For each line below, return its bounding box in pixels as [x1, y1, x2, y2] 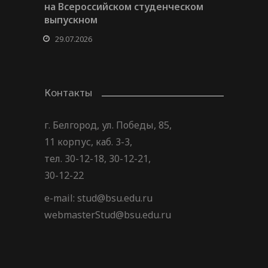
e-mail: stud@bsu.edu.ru [44, 191, 153, 205]
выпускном [44, 13, 98, 26]
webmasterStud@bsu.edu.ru [44, 208, 171, 221]
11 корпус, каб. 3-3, [44, 135, 132, 148]
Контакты [44, 85, 92, 99]
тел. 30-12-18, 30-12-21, [44, 151, 151, 165]
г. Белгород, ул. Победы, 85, [44, 118, 172, 132]
